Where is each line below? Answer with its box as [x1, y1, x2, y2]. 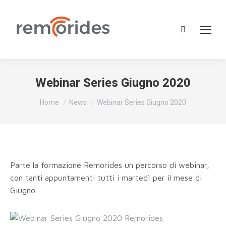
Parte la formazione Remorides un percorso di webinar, [10, 160, 209, 169]
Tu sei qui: [40, 93, 78, 102]
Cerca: [180, 26, 203, 36]
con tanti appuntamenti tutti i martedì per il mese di [10, 173, 202, 182]
